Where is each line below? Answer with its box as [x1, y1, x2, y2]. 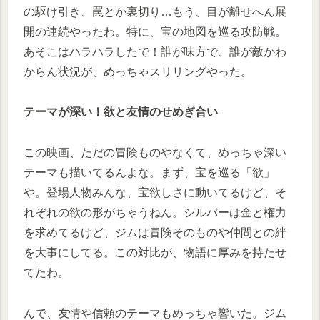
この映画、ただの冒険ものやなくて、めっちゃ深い [24, 146, 286, 159]
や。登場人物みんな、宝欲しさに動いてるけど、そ [24, 186, 286, 199]
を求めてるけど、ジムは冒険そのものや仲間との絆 [24, 226, 286, 239]
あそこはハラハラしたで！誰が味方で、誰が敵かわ [24, 45, 286, 58]
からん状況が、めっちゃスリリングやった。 [24, 65, 252, 78]
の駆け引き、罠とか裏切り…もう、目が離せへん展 [24, 5, 286, 18]
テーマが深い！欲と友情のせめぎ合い [24, 106, 218, 119]
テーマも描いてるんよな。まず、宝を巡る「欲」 [24, 166, 275, 179]
